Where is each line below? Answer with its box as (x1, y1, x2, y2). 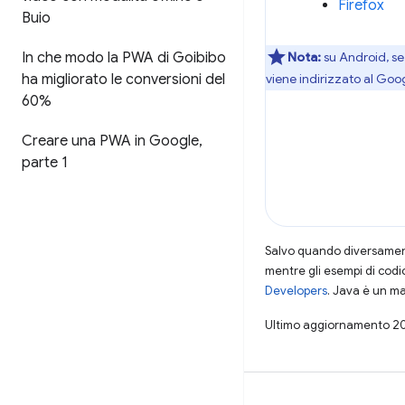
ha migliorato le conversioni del (22, 71, 225, 89)
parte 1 (22, 154, 68, 172)
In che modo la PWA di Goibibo (22, 49, 226, 67)
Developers (265, 282, 327, 298)
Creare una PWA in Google (22, 132, 199, 150)
